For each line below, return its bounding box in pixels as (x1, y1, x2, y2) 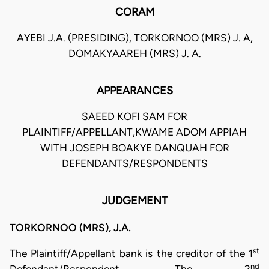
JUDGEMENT (101, 194, 168, 208)
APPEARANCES (96, 84, 173, 98)
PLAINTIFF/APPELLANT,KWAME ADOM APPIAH (22, 126, 247, 139)
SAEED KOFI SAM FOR (82, 110, 187, 123)
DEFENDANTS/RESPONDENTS (61, 157, 208, 170)
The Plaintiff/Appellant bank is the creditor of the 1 (10, 247, 253, 259)
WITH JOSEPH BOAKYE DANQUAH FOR (40, 142, 229, 154)
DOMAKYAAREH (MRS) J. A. (68, 47, 201, 60)
